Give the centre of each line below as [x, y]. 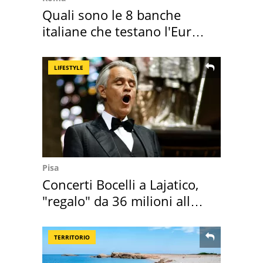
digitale [64, 47]
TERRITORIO [72, 237]
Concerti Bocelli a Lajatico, [120, 184]
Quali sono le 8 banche [112, 14]
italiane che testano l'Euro [121, 31]
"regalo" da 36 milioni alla [120, 200]
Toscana [67, 217]
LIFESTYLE [69, 67]
